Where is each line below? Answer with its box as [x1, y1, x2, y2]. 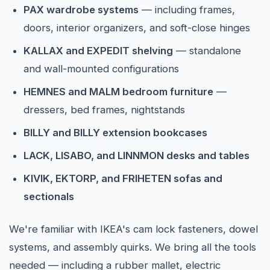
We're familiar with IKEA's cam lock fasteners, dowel [9, 223, 258, 235]
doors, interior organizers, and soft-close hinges [24, 22, 250, 34]
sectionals [24, 190, 74, 202]
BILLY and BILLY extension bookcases [24, 127, 207, 139]
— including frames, [139, 4, 235, 16]
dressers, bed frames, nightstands [24, 104, 185, 116]
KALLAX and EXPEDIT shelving [24, 45, 173, 57]
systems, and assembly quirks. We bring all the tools [9, 241, 256, 253]
